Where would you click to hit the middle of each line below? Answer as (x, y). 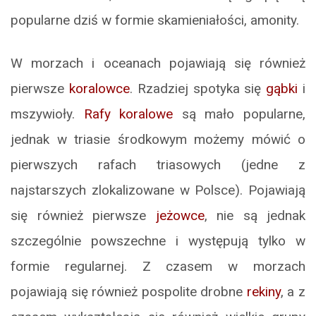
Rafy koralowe (128, 114)
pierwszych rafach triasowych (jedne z (158, 165)
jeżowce (180, 216)
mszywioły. (47, 114)
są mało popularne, (239, 114)
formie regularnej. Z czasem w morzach (158, 267)
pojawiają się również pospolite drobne (129, 292)
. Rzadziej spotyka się (198, 89)
